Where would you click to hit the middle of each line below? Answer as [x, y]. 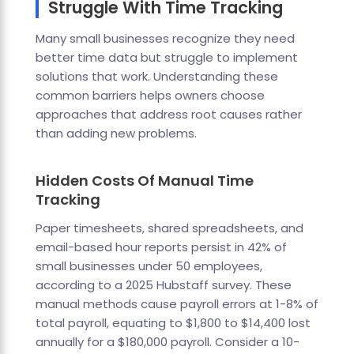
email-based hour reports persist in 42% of [161, 247]
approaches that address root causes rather [168, 115]
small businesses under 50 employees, [149, 266]
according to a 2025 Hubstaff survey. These [163, 285]
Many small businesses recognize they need [165, 39]
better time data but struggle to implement [166, 58]
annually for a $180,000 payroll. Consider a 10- [167, 342]
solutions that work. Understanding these [156, 77]
